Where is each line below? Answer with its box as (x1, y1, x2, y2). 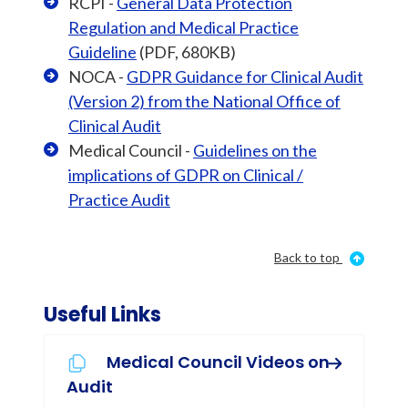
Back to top (274, 250, 340, 265)
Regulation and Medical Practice (68, 17, 299, 37)
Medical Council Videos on (107, 351, 330, 373)
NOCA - (68, 66, 127, 87)
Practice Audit (68, 189, 170, 209)
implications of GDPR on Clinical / (68, 165, 303, 185)
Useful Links (44, 301, 161, 329)
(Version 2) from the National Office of (68, 91, 341, 111)
